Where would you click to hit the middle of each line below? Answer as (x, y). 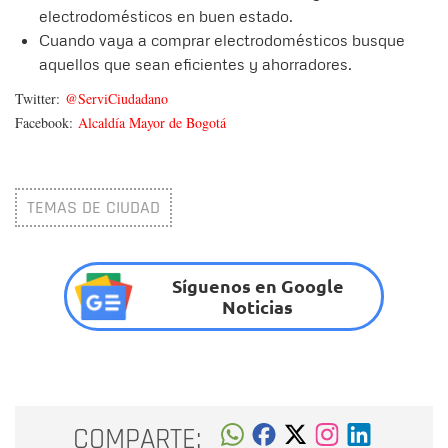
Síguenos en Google (257, 286)
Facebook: (46, 122)
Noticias (258, 307)
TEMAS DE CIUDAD (93, 207)
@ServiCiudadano (116, 98)
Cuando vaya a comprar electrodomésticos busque (222, 39)
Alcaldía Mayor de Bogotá (152, 122)
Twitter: (40, 98)
